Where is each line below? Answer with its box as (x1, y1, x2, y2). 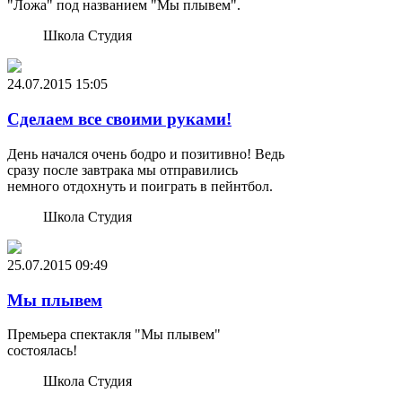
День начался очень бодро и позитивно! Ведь (7, 145, 284, 162)
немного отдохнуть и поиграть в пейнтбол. (7, 178, 273, 194)
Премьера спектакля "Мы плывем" (7, 327, 221, 343)
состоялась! (7, 343, 77, 359)
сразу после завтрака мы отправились (7, 162, 238, 178)
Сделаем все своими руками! (7, 109, 232, 129)
